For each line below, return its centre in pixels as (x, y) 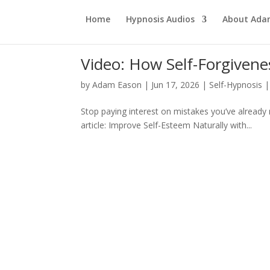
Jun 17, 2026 (176, 85)
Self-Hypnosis (236, 85)
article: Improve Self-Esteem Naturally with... (167, 125)
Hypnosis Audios (160, 19)
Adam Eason (117, 85)
